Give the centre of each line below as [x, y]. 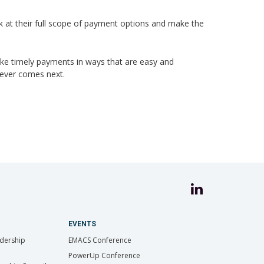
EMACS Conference [100, 240]
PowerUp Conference [104, 255]
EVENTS [82, 224]
